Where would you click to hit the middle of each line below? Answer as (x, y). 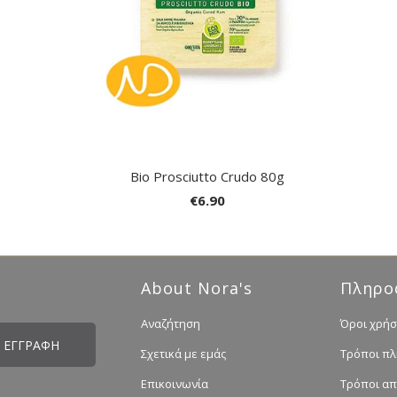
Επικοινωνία (175, 384)
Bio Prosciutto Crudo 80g (207, 176)
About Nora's (197, 288)
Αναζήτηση (171, 324)
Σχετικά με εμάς (183, 354)
